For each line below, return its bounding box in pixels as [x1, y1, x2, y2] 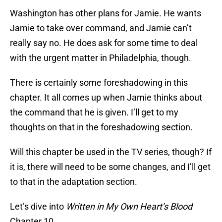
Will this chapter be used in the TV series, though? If [10, 147, 212, 158]
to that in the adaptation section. [10, 176, 137, 187]
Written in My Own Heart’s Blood [66, 201, 192, 212]
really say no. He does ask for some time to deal [10, 38, 198, 49]
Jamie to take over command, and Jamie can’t [10, 23, 192, 34]
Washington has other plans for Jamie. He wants [10, 8, 201, 19]
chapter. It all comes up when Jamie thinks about [10, 92, 202, 103]
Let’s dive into [10, 201, 66, 212]
